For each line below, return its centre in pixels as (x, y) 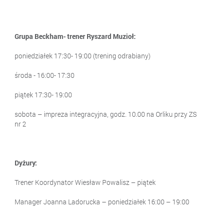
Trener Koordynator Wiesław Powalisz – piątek (85, 182)
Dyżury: (26, 163)
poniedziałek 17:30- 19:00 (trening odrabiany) (82, 55)
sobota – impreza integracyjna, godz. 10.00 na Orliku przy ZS (106, 114)
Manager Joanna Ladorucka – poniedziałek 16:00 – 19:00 (102, 201)
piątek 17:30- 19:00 (43, 94)
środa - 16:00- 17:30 (45, 75)
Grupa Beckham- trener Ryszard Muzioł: (75, 36)
